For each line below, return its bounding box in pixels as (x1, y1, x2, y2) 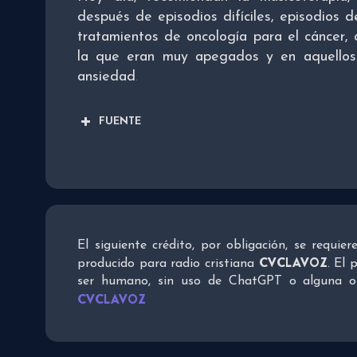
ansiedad (77, 69, 135, 84)
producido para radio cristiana (77, 257, 259, 270)
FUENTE (99, 116, 141, 127)
